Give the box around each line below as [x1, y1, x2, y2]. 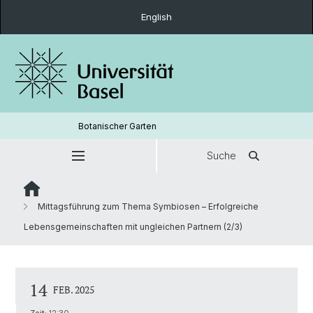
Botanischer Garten [78, 120, 156, 131]
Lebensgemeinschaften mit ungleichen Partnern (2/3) [24, 221, 242, 232]
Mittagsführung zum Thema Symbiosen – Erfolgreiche [36, 201, 259, 212]
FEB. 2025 [53, 283, 94, 296]
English [141, 11, 172, 22]
